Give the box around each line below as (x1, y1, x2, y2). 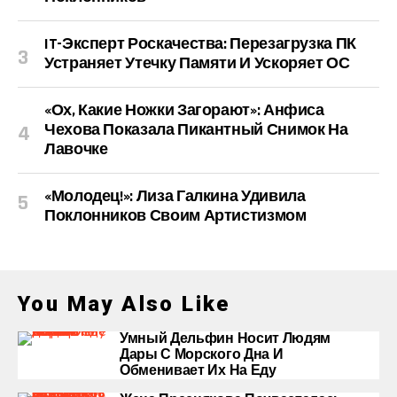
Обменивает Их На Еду (120, 362, 276, 380)
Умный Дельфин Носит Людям (120, 330, 331, 348)
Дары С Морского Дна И (120, 346, 284, 364)
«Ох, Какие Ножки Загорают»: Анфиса (44, 100, 324, 121)
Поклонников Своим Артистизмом (44, 206, 307, 226)
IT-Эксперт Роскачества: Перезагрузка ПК (44, 34, 356, 54)
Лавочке (44, 139, 108, 160)
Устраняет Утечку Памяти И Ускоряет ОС (44, 53, 350, 74)
